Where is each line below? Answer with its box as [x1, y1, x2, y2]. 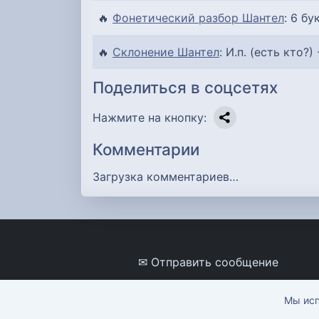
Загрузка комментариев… [93, 169, 239, 184]
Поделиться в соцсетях [93, 77, 278, 97]
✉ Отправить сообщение [137, 254, 278, 269]
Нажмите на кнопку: [93, 110, 206, 125]
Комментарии [93, 139, 199, 159]
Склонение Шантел [113, 45, 219, 60]
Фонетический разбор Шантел [113, 11, 284, 26]
